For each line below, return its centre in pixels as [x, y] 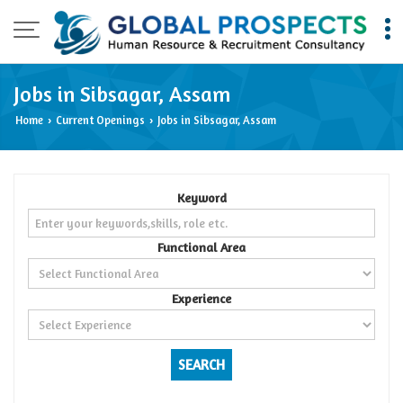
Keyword [201, 197]
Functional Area [201, 247]
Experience [201, 298]
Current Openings [100, 120]
